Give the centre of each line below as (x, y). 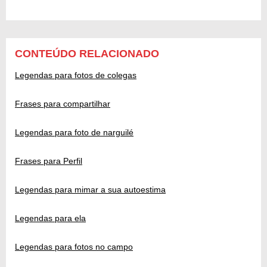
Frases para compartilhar (63, 103)
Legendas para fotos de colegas (76, 75)
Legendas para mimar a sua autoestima (90, 189)
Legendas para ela (50, 218)
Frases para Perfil (49, 161)
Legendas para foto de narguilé (74, 132)
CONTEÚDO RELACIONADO (87, 53)
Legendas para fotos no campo (74, 246)
